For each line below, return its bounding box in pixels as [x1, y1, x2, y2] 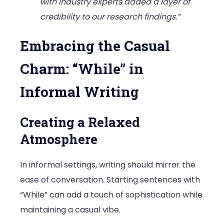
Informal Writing [20, 82, 139, 101]
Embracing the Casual [20, 36, 170, 55]
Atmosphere [20, 130, 97, 147]
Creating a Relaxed [20, 113, 140, 130]
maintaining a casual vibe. [20, 203, 120, 215]
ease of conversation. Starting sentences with [20, 173, 200, 185]
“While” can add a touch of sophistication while [20, 188, 202, 200]
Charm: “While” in [20, 59, 143, 78]
